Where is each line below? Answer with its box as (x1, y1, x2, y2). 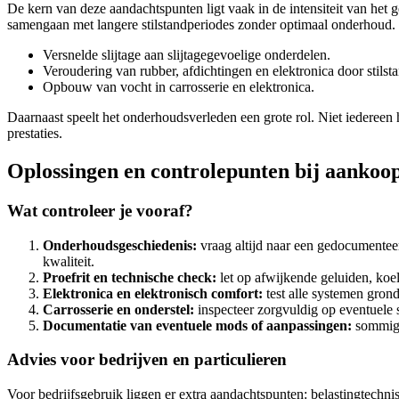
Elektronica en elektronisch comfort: (43, 285, 263, 301)
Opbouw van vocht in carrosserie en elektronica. (43, 79, 314, 95)
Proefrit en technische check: (43, 269, 216, 285)
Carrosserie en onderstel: (43, 301, 194, 317)
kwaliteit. (43, 253, 94, 269)
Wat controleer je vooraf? (7, 200, 193, 220)
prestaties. (7, 126, 62, 142)
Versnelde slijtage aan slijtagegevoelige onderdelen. (43, 47, 330, 63)
